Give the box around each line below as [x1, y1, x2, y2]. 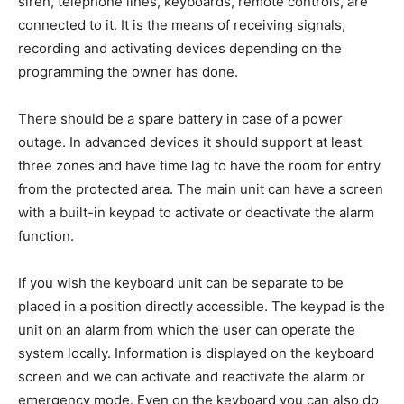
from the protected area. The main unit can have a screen [18, 180, 383, 198]
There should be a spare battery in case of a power [18, 110, 343, 128]
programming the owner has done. [18, 63, 238, 81]
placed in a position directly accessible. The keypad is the [18, 298, 385, 316]
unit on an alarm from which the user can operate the [18, 321, 355, 339]
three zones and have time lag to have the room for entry [18, 157, 381, 175]
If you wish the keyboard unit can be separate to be [18, 274, 344, 292]
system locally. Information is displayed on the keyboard [18, 344, 374, 363]
